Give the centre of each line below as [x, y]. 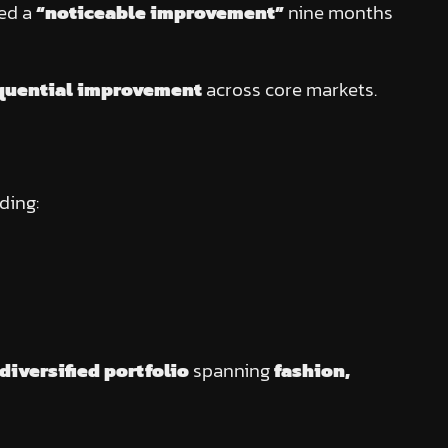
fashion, [311, 370]
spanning [231, 370]
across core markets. [289, 89]
